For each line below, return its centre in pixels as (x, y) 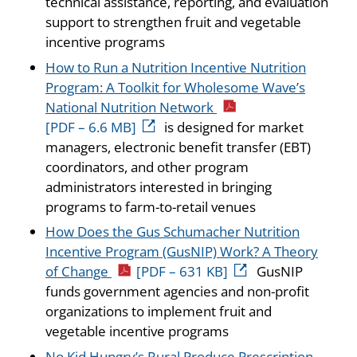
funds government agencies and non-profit (177, 292)
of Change (78, 272)
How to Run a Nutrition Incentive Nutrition (176, 67)
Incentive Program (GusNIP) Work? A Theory (182, 252)
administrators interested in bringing (159, 186)
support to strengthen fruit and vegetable (173, 22)
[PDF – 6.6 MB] (91, 127)
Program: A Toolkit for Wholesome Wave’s (175, 87)
